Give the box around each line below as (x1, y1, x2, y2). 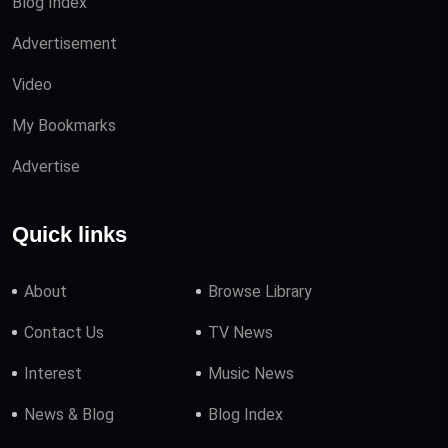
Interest (24, 364, 82, 384)
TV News (208, 323, 274, 343)
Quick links (12, 222, 127, 248)
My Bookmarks (12, 116, 116, 136)
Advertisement (12, 34, 117, 54)
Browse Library (208, 282, 313, 302)
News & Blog (24, 405, 114, 425)
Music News (208, 364, 295, 384)
